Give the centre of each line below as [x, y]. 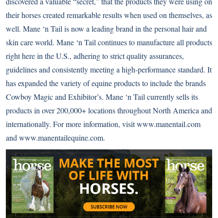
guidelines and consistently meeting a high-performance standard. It [109, 69]
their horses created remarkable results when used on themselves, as [109, 15]
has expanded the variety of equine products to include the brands [106, 83]
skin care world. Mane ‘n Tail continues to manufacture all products [109, 42]
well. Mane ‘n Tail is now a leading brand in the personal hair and [106, 28]
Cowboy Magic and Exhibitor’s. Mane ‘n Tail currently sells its [102, 97]
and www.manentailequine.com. [55, 137]
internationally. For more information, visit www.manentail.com [103, 124]
